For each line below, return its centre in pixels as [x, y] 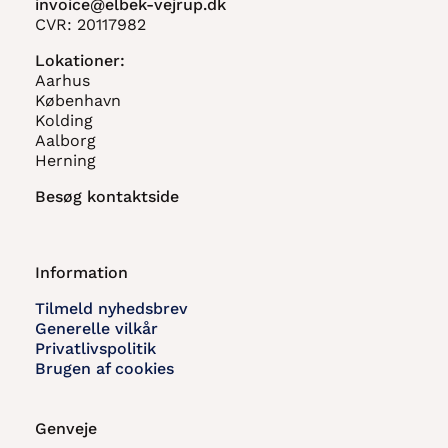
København [78, 100]
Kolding [64, 120]
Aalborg [65, 140]
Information [81, 272]
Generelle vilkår [96, 328]
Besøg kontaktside [107, 196]
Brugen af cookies [104, 368]
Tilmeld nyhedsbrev [111, 308]
